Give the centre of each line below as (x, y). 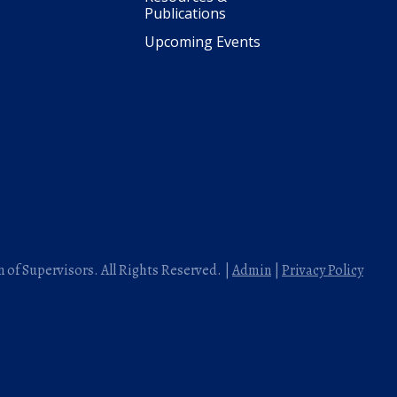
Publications (185, 13)
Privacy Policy (323, 270)
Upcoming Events (202, 41)
